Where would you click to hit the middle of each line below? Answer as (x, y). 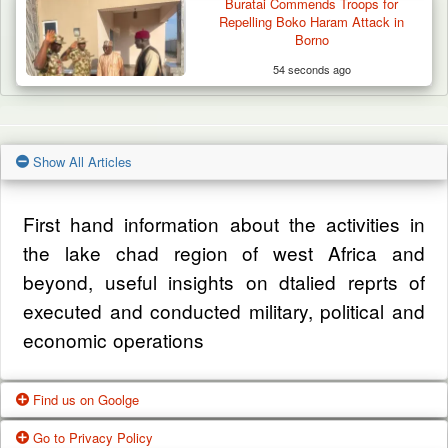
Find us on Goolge (84, 399)
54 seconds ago (311, 68)
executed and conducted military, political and (224, 310)
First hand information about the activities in (224, 223)
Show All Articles (80, 161)
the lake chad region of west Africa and (224, 252)
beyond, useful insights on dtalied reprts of (224, 281)
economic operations (113, 339)
